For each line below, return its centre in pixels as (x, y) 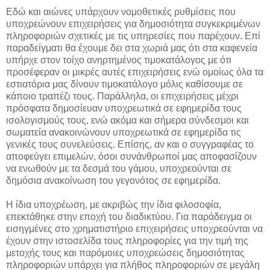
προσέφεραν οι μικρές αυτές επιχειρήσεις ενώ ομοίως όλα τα (135, 72)
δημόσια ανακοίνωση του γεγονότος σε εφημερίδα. (113, 181)
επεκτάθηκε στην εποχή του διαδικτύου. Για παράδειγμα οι (129, 217)
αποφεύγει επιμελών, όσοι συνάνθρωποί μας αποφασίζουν (131, 157)
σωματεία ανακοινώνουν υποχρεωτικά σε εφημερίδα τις (124, 133)
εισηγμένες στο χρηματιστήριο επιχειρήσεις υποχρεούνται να (134, 229)
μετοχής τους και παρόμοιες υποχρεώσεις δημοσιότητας (125, 253)
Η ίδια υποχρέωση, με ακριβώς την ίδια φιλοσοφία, (114, 205)
